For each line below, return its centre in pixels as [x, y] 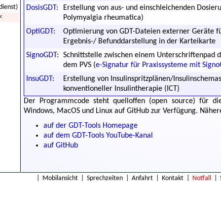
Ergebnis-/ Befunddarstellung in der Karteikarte [139, 41]
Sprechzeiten [105, 178]
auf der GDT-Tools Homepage [91, 126]
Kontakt [173, 178]
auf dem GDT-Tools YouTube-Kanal [98, 136]
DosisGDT [41, 8]
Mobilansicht [60, 178]
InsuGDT [39, 79]
